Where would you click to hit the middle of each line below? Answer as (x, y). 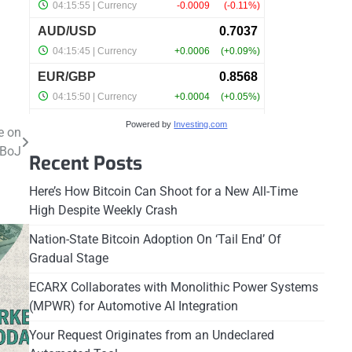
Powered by (150, 124)
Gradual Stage (68, 258)
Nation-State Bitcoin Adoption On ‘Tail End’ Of (155, 239)
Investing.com (201, 124)
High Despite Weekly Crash (103, 210)
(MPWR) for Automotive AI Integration (133, 306)
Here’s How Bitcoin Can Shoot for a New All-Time (163, 191)
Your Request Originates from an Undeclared (151, 335)
